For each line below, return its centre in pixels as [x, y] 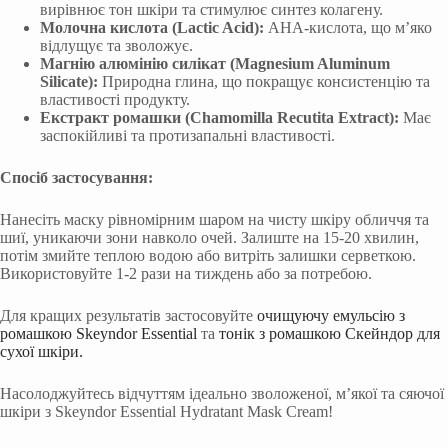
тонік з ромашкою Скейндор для [329, 333]
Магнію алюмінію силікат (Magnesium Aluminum [215, 63]
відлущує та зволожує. [116, 45]
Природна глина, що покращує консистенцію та [264, 81]
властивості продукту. [115, 99]
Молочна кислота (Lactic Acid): [152, 27]
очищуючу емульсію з [331, 315]
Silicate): [69, 81]
